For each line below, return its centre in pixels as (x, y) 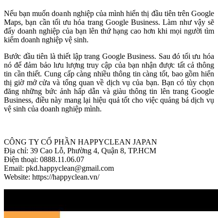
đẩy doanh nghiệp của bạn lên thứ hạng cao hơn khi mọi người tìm (109, 31)
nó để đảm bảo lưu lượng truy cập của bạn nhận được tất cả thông (109, 65)
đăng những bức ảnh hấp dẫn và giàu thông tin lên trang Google (109, 91)
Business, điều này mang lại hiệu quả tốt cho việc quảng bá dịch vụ (109, 100)
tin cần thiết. (24, 73)
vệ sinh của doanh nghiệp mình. (53, 109)
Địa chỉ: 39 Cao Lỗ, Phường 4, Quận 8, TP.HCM (80, 150)
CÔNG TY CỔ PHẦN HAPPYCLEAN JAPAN (81, 142)
